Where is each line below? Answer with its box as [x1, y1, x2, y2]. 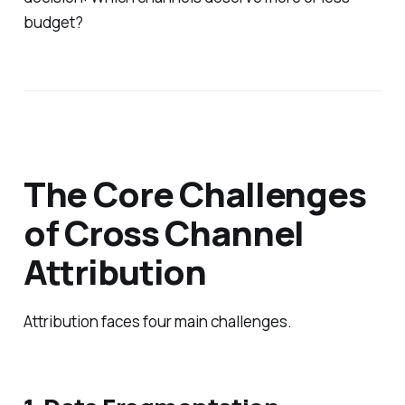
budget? [23, 11, 83, 33]
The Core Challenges [23, 169, 366, 217]
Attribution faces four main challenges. [23, 311, 292, 333]
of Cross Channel [23, 208, 305, 256]
